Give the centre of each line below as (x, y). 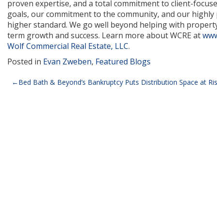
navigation (45, 101)
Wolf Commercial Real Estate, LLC (68, 46)
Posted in (25, 62)
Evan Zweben (67, 62)
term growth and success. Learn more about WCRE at (105, 35)
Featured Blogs (123, 62)
